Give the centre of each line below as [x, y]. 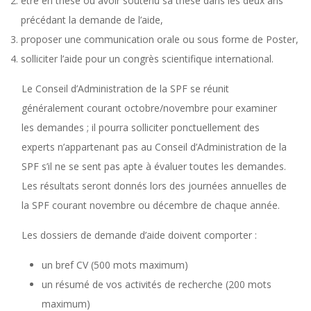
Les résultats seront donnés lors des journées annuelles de [154, 185]
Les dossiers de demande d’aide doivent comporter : [139, 235]
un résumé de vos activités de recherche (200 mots [157, 284]
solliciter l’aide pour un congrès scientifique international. [147, 58]
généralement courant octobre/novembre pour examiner [149, 108]
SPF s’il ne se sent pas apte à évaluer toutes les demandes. [154, 166]
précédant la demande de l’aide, [92, 19]
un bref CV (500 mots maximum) [115, 264]
